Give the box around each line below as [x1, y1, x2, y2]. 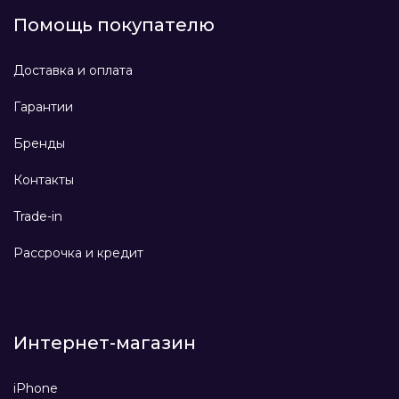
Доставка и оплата [13, 62, 133, 79]
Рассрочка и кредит [13, 245, 143, 262]
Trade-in [13, 208, 62, 225]
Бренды [13, 135, 65, 152]
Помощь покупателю [13, 14, 215, 37]
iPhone [13, 380, 58, 397]
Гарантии [13, 99, 73, 116]
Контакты [13, 172, 74, 189]
